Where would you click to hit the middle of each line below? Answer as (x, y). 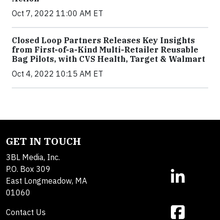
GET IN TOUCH (43, 141)
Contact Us (26, 212)
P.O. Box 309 (28, 169)
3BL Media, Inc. (33, 157)
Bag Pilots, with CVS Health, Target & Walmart (109, 59)
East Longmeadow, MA (46, 181)
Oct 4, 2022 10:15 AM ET (57, 74)
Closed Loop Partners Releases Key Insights (103, 40)
